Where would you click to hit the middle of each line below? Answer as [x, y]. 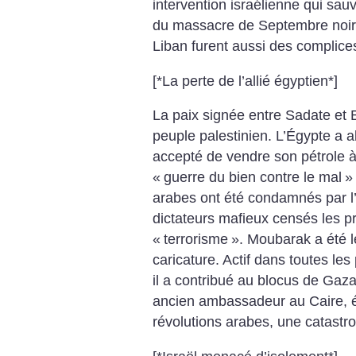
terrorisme [196, 240]
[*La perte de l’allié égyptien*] [245, 81]
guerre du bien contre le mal [253, 178]
